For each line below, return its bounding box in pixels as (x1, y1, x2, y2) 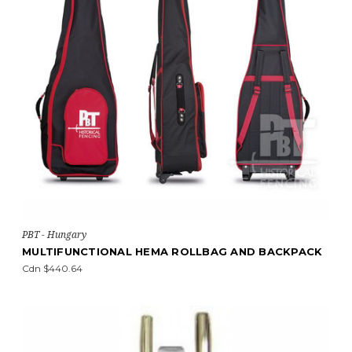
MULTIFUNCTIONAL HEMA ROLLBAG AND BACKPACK (22, 245, 323, 258)
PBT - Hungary (22, 228, 86, 241)
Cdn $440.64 (22, 262, 82, 274)
